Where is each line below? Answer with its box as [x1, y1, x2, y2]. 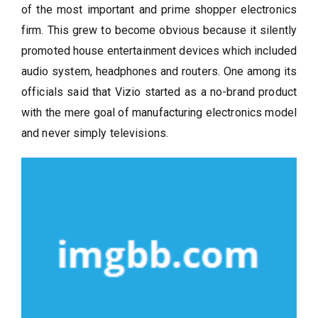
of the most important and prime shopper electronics [21, 2, 297, 16]
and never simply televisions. [21, 126, 168, 140]
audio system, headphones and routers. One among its [21, 64, 297, 78]
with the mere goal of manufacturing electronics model [21, 105, 297, 119]
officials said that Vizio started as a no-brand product [21, 84, 297, 99]
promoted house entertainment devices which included [21, 43, 297, 57]
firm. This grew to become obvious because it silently [21, 23, 297, 37]
